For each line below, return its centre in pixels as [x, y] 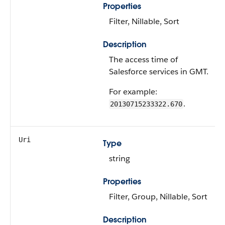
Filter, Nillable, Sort [144, 21]
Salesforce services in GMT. [159, 72]
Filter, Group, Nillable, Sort [158, 197]
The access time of [143, 60]
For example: [133, 92]
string [120, 158]
